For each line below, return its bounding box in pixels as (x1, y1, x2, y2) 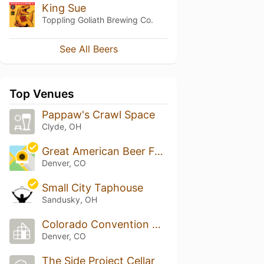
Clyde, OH (41, 121, 81, 132)
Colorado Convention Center (151, 218, 161, 230)
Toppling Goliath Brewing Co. (41, 14, 153, 25)
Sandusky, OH (41, 194, 97, 205)
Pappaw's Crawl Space (41, 108, 155, 121)
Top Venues (9, 87, 74, 101)
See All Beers (59, 43, 118, 55)
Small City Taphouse (41, 181, 143, 194)
